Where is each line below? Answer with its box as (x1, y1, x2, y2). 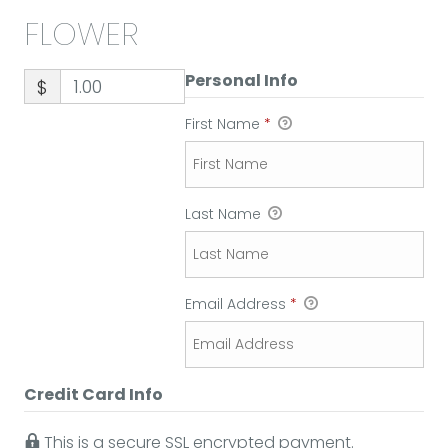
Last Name (184, 204, 265, 224)
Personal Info (184, 68, 298, 92)
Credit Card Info (23, 383, 163, 407)
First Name (184, 113, 264, 134)
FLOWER (23, 11, 138, 56)
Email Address (184, 294, 290, 315)
